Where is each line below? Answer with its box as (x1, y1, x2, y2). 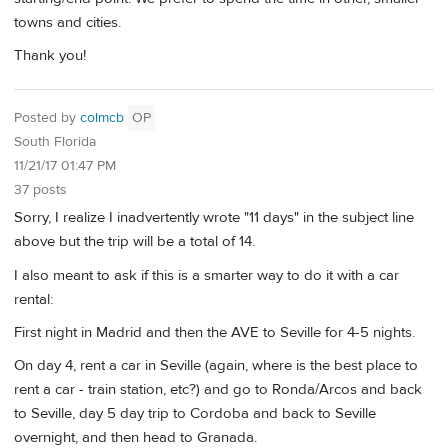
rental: (14, 289, 53, 309)
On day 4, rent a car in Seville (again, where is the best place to (14, 356, 418, 376)
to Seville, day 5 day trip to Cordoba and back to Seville (14, 404, 376, 424)
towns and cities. (14, 12, 121, 32)
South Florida (14, 132, 96, 151)
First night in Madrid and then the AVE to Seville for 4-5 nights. (14, 323, 415, 343)
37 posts (14, 180, 67, 199)
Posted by (14, 108, 80, 127)
